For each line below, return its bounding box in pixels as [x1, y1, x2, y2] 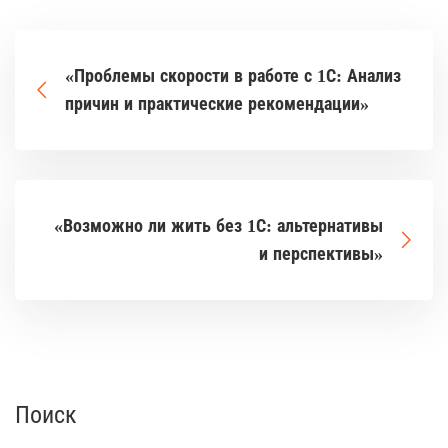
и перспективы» [259, 244, 383, 265]
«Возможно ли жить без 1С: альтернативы [54, 216, 383, 237]
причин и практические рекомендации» [65, 94, 369, 115]
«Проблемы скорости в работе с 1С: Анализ [65, 66, 401, 87]
